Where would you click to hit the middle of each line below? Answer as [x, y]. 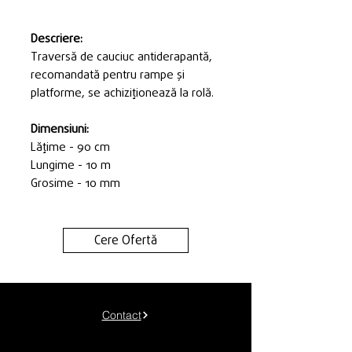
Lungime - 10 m [71, 165]
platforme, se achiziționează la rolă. [122, 93]
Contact [121, 315]
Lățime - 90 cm [70, 147]
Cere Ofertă [126, 240]
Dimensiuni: [60, 129]
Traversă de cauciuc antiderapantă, [121, 57]
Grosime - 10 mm [75, 183]
